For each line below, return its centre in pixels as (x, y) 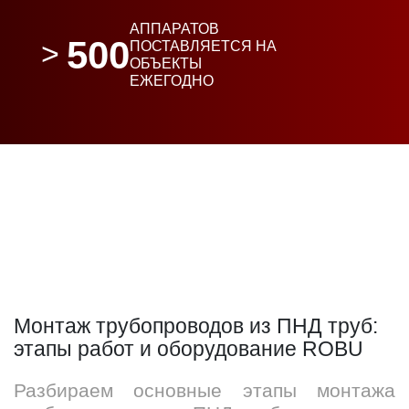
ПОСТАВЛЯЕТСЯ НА (204, 46)
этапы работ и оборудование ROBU (189, 349)
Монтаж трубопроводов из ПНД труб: (196, 326)
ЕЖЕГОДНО (172, 81)
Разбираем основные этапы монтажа (204, 390)
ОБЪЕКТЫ (166, 63)
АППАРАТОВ (175, 29)
